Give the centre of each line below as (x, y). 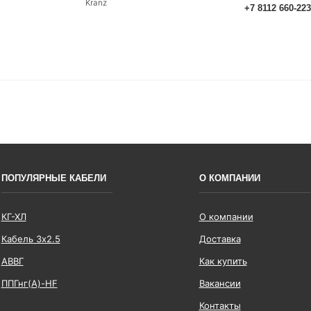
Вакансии (220, 283)
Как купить (223, 261)
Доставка (220, 238)
